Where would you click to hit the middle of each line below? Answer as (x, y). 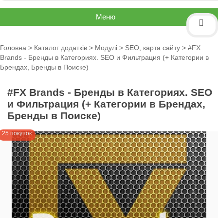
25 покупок (17, 133)
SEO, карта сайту (153, 48)
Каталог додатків (61, 48)
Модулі (106, 48)
